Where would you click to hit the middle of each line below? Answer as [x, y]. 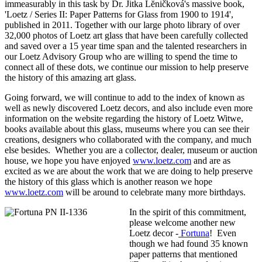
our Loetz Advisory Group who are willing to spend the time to [121, 57]
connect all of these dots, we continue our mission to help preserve [127, 67]
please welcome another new [182, 223]
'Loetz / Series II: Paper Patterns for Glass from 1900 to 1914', [119, 15]
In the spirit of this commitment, [188, 212]
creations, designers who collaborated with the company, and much [128, 140]
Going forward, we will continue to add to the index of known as [125, 98]
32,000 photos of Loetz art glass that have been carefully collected [126, 36]
